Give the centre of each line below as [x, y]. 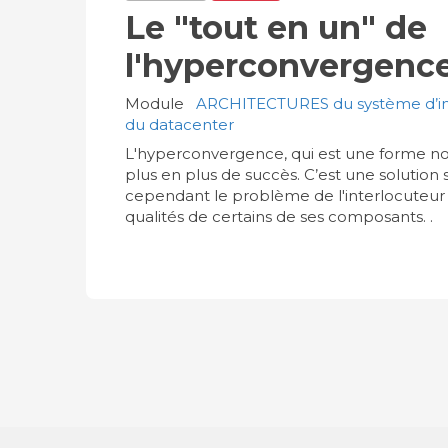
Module [154, 103]
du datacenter [179, 124]
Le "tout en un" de [275, 27]
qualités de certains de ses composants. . [278, 216]
